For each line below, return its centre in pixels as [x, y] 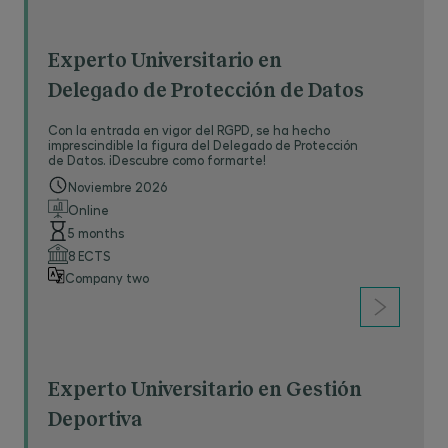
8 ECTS [89, 255]
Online [88, 209]
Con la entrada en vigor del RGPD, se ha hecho [189, 129]
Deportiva [95, 420]
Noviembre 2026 [117, 186]
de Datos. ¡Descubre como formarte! [157, 159]
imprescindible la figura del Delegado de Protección [203, 144]
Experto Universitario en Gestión [205, 390]
